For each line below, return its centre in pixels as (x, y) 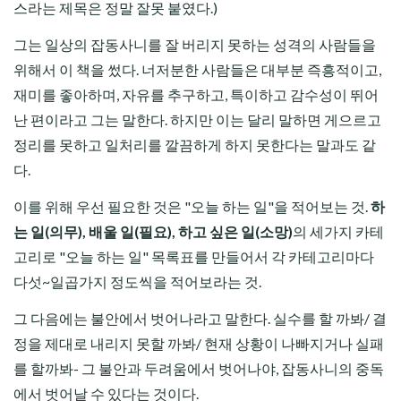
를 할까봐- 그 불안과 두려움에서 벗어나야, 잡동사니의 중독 (199, 369)
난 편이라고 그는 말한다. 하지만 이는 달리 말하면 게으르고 (197, 120)
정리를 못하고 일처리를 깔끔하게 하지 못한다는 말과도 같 (195, 145)
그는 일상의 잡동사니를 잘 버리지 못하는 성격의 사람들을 (195, 45)
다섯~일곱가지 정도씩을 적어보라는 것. (137, 282)
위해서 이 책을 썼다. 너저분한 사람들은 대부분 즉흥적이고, (197, 70)
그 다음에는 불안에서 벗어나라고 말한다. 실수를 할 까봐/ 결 (200, 319)
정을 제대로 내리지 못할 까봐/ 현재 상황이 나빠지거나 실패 (199, 344)
